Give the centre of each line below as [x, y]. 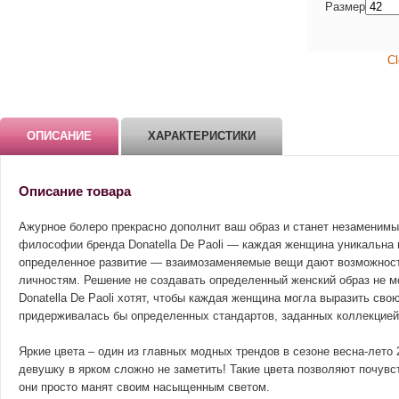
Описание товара [75, 191]
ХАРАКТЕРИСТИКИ [202, 136]
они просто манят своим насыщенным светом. [144, 387]
